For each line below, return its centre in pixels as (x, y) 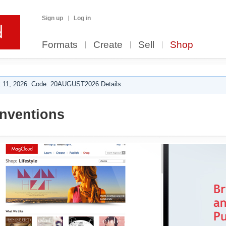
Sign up (52, 18)
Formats (60, 45)
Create (108, 45)
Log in (82, 18)
